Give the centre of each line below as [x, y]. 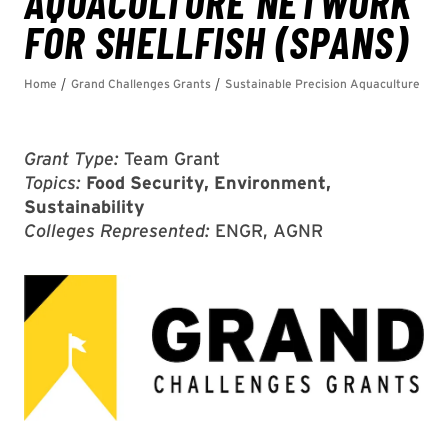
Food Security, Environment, [208, 183]
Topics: [55, 183]
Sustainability [84, 207]
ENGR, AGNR [269, 231]
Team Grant [172, 159]
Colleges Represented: [119, 231]
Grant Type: [74, 159]
